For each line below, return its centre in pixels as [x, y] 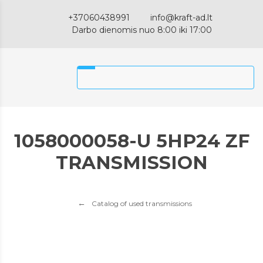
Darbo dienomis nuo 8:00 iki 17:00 [142, 30]
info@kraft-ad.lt [181, 18]
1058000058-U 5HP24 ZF [131, 141]
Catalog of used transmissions [141, 203]
